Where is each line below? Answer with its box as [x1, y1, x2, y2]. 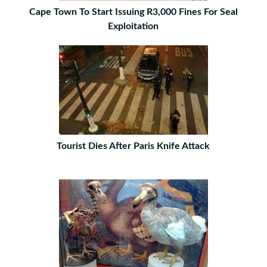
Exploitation [108, 21, 159, 31]
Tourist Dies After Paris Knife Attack [57, 141, 210, 151]
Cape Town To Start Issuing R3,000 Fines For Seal [29, 7, 238, 17]
